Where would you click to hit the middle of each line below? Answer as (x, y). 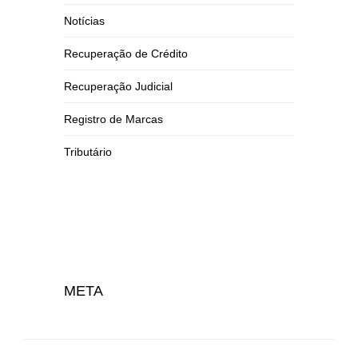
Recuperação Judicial (118, 86)
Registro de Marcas (113, 119)
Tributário (88, 152)
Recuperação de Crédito (126, 54)
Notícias (84, 21)
